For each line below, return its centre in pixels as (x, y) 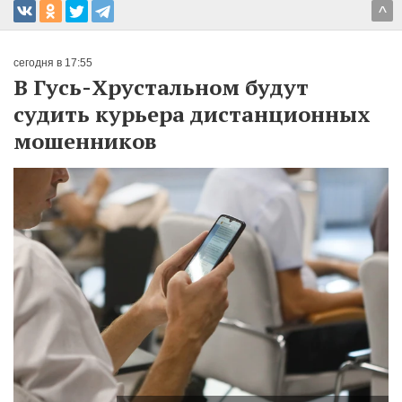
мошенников (85, 141)
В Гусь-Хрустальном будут (161, 87)
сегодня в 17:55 (53, 63)
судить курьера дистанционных (192, 114)
